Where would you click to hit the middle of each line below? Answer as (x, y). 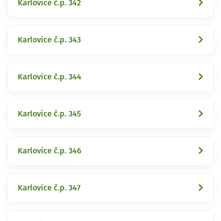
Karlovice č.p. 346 (50, 151)
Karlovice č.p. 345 (49, 114)
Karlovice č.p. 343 (49, 40)
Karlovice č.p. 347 (49, 188)
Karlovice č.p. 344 (50, 77)
